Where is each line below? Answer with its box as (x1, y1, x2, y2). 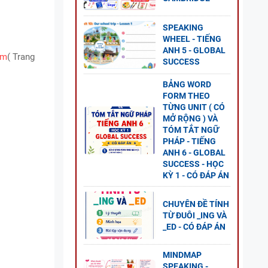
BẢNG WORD (163, 80, 211, 89)
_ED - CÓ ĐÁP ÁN (163, 221, 226, 232)
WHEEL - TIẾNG (163, 34, 221, 44)
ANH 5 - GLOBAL (163, 45, 226, 55)
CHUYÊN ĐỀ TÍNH (163, 199, 229, 209)
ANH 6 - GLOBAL (163, 148, 226, 157)
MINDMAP (163, 250, 202, 260)
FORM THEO (163, 91, 210, 100)
